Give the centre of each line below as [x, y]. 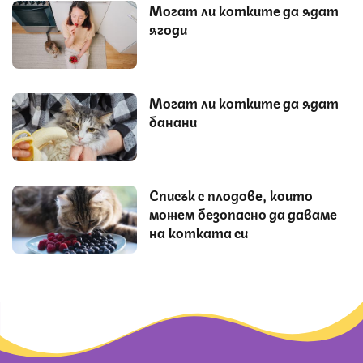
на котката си [199, 231]
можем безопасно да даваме [243, 213]
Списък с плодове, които [231, 194]
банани [173, 120]
